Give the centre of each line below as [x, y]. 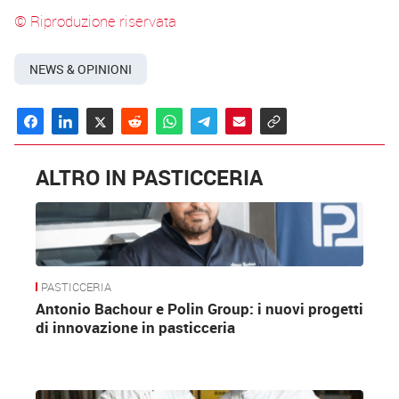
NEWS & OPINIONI [81, 69]
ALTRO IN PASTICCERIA [149, 177]
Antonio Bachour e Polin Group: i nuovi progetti [199, 309]
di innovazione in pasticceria [135, 328]
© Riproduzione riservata [95, 21]
